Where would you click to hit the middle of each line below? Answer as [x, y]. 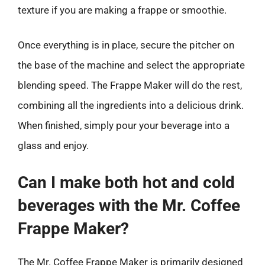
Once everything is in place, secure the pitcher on [126, 45]
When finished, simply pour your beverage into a [124, 125]
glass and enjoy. [53, 146]
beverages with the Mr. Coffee [129, 205]
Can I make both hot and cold [126, 182]
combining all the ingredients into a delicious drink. [131, 105]
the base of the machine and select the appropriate [131, 65]
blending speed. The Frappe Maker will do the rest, [130, 85]
